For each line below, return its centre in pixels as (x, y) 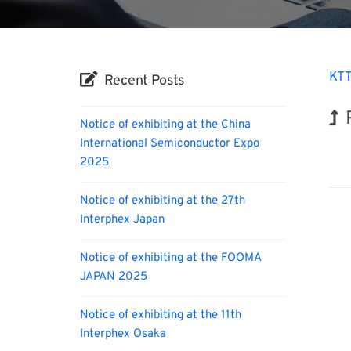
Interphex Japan (122, 220)
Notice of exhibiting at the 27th (163, 201)
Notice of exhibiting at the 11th (161, 315)
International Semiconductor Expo (170, 144)
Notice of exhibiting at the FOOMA (170, 258)
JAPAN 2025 (114, 277)
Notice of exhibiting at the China (165, 125)
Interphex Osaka (123, 334)
